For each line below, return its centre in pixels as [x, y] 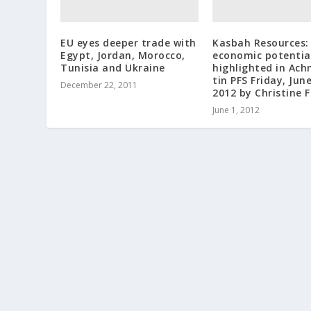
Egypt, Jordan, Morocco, [123, 55]
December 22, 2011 [99, 85]
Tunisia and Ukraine [113, 67]
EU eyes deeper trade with [128, 42]
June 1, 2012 [236, 110]
